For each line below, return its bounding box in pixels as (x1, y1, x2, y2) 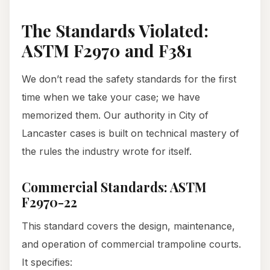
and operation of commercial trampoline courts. (22, 238, 241, 251)
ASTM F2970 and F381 (22, 39, 192, 62)
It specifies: (22, 256, 72, 269)
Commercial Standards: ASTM (22, 178, 207, 196)
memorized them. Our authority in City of (22, 109, 209, 122)
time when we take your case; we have (22, 91, 200, 104)
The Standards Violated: (22, 19, 209, 42)
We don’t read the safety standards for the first (22, 73, 236, 86)
